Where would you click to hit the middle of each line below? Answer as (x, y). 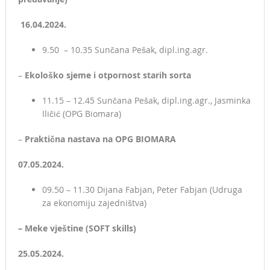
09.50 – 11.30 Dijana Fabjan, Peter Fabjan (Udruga (142, 190)
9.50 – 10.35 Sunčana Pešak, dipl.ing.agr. (125, 50)
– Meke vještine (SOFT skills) (77, 228)
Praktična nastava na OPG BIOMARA (100, 139)
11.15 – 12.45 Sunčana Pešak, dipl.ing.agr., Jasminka (146, 101)
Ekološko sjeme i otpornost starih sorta (108, 75)
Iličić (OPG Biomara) (81, 114)
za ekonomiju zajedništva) (94, 203)
